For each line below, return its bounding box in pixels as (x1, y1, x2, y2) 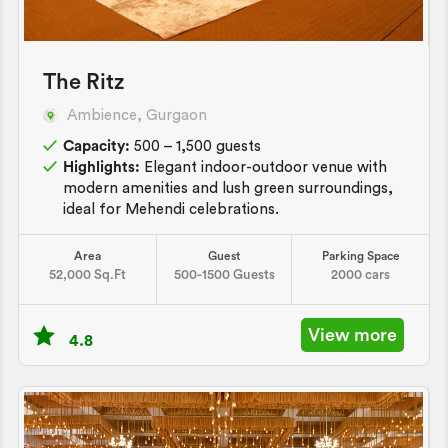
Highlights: (63, 159, 140, 175)
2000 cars (331, 267, 391, 281)
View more (308, 325, 397, 344)
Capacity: (63, 138, 130, 154)
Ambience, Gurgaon (67, 107, 207, 123)
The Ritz (43, 71, 124, 93)
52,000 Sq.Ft (48, 267, 126, 281)
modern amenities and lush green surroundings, (63, 180, 393, 196)
